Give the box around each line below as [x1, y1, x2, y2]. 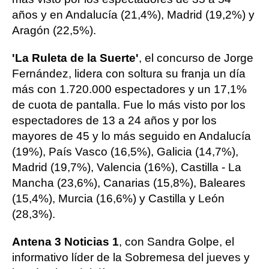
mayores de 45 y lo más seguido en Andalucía [12, 130, 251, 142]
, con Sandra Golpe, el [119, 235, 234, 248]
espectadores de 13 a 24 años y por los [12, 114, 217, 127]
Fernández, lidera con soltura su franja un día [12, 67, 246, 80]
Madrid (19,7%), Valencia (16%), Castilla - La [12, 161, 241, 174]
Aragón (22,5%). [12, 24, 96, 37]
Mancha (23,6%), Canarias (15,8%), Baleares [12, 177, 246, 189]
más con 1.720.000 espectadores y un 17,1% [12, 83, 247, 95]
